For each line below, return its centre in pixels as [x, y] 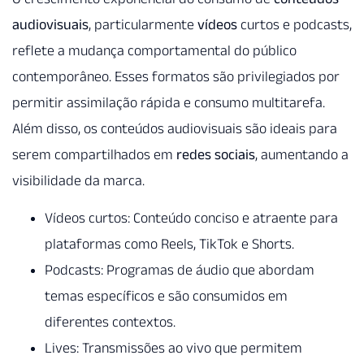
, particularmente [143, 24]
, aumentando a [302, 154]
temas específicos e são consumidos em [166, 295]
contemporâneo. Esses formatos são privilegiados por [176, 76]
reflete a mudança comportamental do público [154, 50]
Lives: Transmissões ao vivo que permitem [173, 347]
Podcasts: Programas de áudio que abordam [180, 269]
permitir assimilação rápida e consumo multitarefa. [169, 102]
